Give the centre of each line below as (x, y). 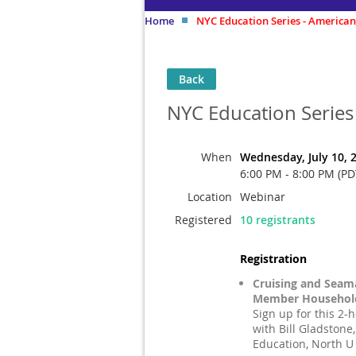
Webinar (263, 197)
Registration (273, 259)
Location (210, 197)
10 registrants (278, 220)
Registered (203, 220)
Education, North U (303, 344)
